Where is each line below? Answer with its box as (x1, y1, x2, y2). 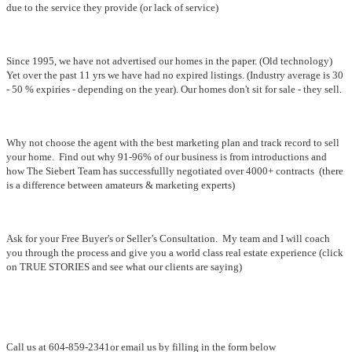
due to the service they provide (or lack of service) (6, 2, 221, 14)
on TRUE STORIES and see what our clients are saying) (6, 261, 244, 273)
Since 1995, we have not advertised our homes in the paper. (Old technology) (6, 55, 332, 68)
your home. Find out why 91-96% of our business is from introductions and (6, 151, 327, 163)
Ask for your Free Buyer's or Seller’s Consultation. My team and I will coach (6, 233, 330, 245)
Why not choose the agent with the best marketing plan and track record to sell (6, 137, 339, 149)
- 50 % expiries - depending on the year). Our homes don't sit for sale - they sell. (6, 83, 342, 96)
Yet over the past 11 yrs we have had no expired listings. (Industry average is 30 (6, 69, 343, 82)
